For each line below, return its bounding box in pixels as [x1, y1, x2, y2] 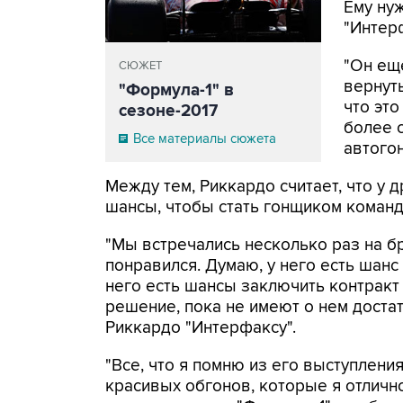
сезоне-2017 [119, 101, 218, 121]
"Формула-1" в [119, 80, 234, 101]
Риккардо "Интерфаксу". [105, 318, 296, 338]
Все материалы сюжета [133, 130, 276, 147]
